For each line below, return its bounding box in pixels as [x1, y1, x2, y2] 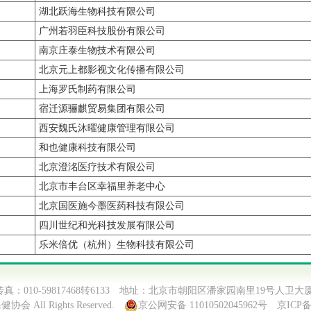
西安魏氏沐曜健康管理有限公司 [39, 123, 175, 133]
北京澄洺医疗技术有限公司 [39, 162, 155, 172]
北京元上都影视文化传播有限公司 [39, 65, 185, 75]
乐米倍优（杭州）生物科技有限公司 [39, 239, 194, 250]
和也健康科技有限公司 [39, 142, 136, 153]
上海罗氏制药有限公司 [39, 84, 136, 94]
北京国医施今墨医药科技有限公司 [39, 201, 185, 211]
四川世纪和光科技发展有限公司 [39, 220, 175, 230]
